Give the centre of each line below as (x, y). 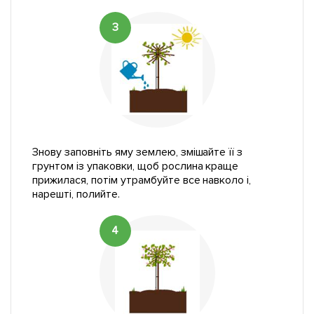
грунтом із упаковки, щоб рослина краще (136, 166)
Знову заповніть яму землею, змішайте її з (138, 152)
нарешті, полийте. (76, 194)
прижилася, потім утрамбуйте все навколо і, (142, 180)
